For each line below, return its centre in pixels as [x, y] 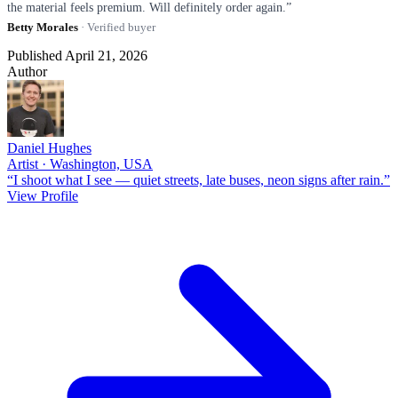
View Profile [43, 195]
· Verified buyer [117, 27]
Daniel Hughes [49, 147]
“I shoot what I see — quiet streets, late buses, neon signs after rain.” [199, 179]
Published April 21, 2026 [77, 55]
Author [27, 71]
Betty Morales [43, 27]
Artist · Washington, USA [80, 163]
